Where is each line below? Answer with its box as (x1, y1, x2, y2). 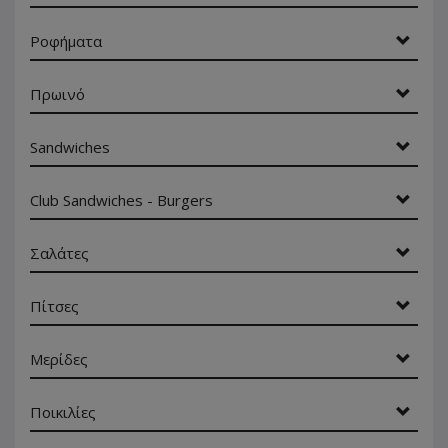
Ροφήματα (30, 31, 102, 51)
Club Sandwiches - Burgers (30, 190, 213, 210)
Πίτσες (30, 296, 79, 316)
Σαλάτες (30, 243, 89, 263)
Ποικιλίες (30, 402, 96, 422)
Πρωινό (30, 84, 85, 104)
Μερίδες (30, 349, 88, 369)
